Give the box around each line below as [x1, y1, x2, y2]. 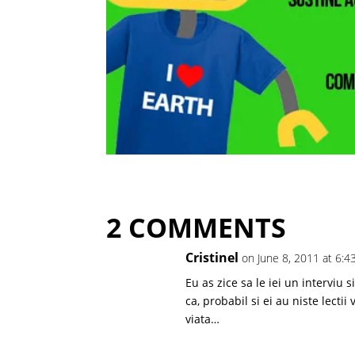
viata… [185, 311, 220, 327]
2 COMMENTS [106, 209, 287, 246]
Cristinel [185, 249, 239, 267]
